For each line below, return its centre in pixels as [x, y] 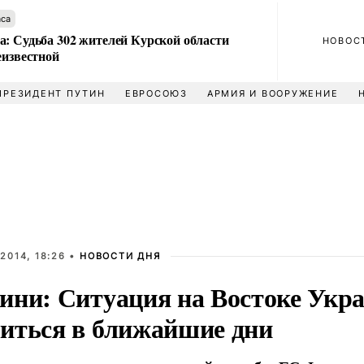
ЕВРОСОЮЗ [156, 93]
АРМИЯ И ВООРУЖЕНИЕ [273, 93]
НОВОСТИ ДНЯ [120, 256]
